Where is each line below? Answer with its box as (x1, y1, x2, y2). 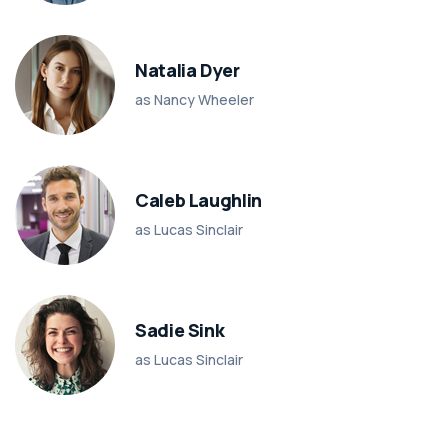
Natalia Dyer (135, 57, 240, 82)
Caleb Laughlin (135, 187, 262, 212)
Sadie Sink (135, 317, 225, 342)
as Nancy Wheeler (135, 89, 254, 109)
